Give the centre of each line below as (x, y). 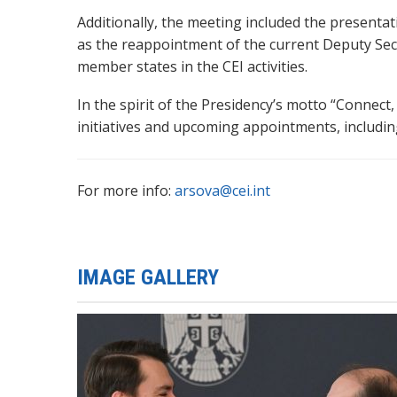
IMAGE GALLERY (148, 277)
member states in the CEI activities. (192, 66)
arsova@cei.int (222, 190)
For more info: (126, 190)
